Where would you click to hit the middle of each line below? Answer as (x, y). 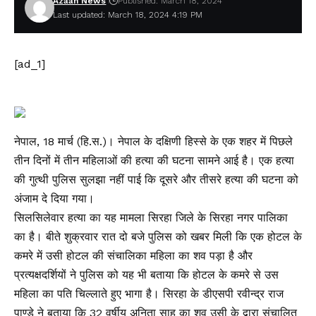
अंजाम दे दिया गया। (54, 199)
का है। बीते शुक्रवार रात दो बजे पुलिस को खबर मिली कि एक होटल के (158, 237)
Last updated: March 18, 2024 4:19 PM (128, 15)
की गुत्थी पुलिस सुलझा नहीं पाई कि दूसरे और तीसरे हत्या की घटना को (156, 180)
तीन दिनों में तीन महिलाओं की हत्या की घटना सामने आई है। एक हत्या (154, 160)
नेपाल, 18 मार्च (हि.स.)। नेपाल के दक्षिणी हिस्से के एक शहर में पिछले (153, 141)
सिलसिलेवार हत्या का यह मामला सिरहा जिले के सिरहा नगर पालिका (151, 218)
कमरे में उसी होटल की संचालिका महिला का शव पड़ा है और (133, 256)
